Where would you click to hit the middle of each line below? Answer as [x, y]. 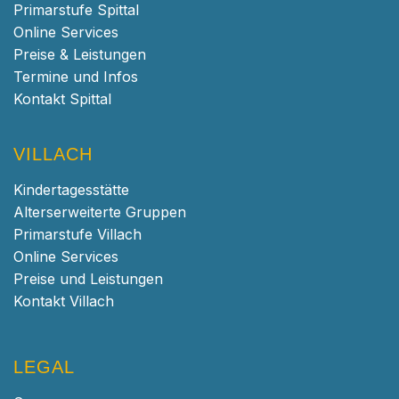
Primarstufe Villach [77, 234]
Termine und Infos [76, 76]
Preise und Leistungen [88, 278]
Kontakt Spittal [62, 98]
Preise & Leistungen [80, 54]
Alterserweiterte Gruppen [100, 212]
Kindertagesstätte [71, 189]
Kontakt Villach [64, 301]
